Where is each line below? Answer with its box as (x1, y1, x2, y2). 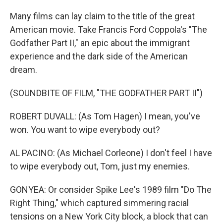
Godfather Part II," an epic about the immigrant (10, 38, 190, 48)
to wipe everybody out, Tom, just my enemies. (10, 161, 190, 171)
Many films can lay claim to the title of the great (10, 11, 195, 21)
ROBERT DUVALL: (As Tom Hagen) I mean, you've (10, 111, 200, 121)
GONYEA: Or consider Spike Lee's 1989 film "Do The (10, 184, 212, 195)
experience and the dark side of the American (10, 51, 188, 61)
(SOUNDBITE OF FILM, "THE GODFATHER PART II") (10, 88, 203, 98)
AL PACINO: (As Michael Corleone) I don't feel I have (10, 148, 212, 158)
